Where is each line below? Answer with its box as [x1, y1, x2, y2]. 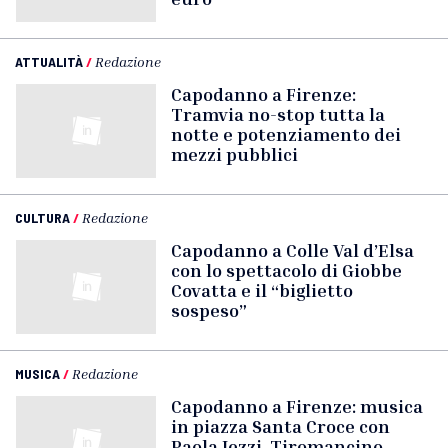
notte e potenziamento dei [171, 123, 401, 145]
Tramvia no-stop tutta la [171, 103, 385, 125]
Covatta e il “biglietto [171, 279, 353, 301]
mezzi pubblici [171, 143, 298, 165]
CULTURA [15, 209, 70, 226]
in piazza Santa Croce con [171, 415, 390, 437]
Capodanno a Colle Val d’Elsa [171, 239, 414, 261]
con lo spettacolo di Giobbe [171, 259, 402, 281]
